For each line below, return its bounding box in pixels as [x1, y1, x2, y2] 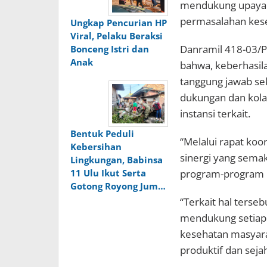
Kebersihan [70, 141, 122, 153]
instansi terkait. [179, 107, 250, 121]
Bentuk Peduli [70, 128, 134, 140]
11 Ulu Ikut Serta [70, 167, 146, 179]
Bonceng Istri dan [70, 43, 149, 55]
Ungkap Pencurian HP [70, 17, 167, 29]
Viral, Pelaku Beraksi [70, 30, 163, 42]
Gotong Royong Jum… [70, 180, 166, 193]
